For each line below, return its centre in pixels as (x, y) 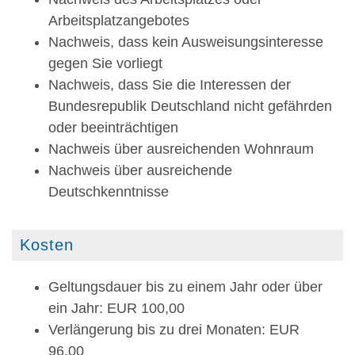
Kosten (47, 244)
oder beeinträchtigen (113, 128)
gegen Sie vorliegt (105, 64)
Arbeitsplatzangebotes (119, 21)
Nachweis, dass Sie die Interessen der (170, 85)
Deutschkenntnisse (109, 192)
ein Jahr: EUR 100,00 (116, 308)
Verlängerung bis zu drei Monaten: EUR (174, 329)
